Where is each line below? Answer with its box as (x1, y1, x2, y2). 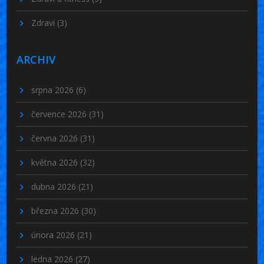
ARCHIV (16, 52, 56, 67)
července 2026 (31, 108, 90, 120)
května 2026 (31, 157, 81, 169)
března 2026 (31, 205, 82, 217)
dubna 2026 (31, 181, 79, 193)
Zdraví (31, 17, 58, 29)
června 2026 (31, 133, 81, 144)
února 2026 (31, 229, 78, 241)
